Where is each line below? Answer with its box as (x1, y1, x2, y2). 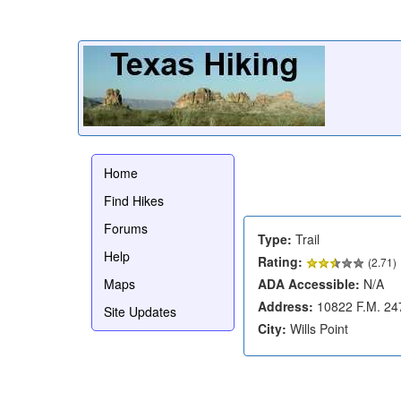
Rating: (258, 252, 303, 270)
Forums (104, 218, 148, 237)
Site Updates (104, 302, 176, 320)
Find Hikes (104, 191, 164, 209)
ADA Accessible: (258, 274, 360, 293)
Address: (258, 296, 313, 315)
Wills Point (286, 319, 348, 337)
